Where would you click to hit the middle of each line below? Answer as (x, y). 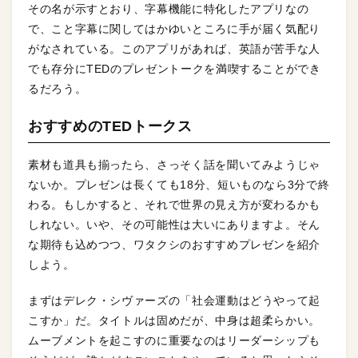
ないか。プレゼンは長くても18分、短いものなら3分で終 (179, 185)
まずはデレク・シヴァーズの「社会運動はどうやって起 (174, 301)
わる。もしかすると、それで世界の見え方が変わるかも (175, 205)
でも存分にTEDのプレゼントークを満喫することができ (175, 69)
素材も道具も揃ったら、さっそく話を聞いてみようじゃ (175, 165)
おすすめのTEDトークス (110, 127)
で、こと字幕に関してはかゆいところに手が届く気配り (175, 29)
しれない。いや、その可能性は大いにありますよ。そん (174, 225)
